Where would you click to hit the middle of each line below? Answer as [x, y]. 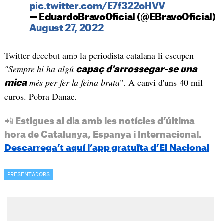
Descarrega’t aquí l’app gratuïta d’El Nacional [107, 148]
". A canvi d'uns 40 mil [161, 83]
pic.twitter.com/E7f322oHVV [97, 7]
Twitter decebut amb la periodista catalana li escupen [99, 55]
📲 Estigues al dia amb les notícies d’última [99, 122]
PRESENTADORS [28, 175]
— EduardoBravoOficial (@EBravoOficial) [122, 18]
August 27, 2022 [66, 29]
